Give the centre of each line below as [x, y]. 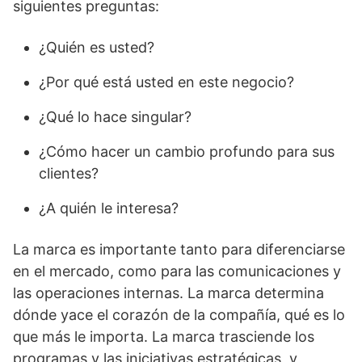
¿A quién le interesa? [109, 208]
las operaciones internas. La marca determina [168, 293]
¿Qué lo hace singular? [115, 117]
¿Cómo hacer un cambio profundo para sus [187, 152]
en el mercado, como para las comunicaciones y [177, 271]
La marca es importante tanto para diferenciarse [179, 249]
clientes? [69, 173]
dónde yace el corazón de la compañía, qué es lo [179, 315]
